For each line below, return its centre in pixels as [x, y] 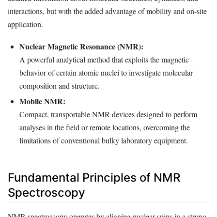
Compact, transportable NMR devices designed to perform [108, 114]
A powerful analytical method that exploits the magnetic [104, 60]
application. [25, 24]
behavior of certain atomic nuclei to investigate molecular [106, 73]
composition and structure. [60, 86]
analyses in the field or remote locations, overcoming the [105, 127]
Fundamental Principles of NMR [94, 177]
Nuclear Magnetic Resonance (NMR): [81, 46]
